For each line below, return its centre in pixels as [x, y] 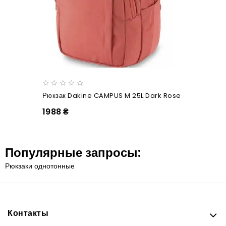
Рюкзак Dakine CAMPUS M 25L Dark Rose [112, 95]
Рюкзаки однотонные [40, 166]
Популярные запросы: [73, 152]
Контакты [28, 213]
